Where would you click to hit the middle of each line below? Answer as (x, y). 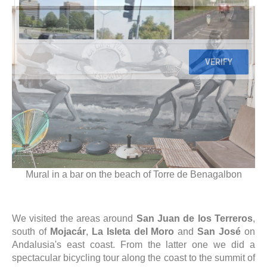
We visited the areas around (74, 218)
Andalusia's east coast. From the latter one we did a (133, 245)
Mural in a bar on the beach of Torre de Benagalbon (133, 174)
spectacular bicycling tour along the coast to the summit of (133, 258)
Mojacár (68, 232)
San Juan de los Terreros (195, 218)
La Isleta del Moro (133, 232)
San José (219, 232)
